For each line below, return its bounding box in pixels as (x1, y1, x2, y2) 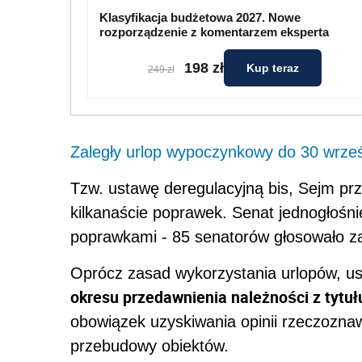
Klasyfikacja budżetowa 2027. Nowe (99, 11, 301, 24)
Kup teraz (246, 61, 299, 74)
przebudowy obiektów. (70, 337, 229, 355)
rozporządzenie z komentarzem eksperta (99, 25, 329, 39)
